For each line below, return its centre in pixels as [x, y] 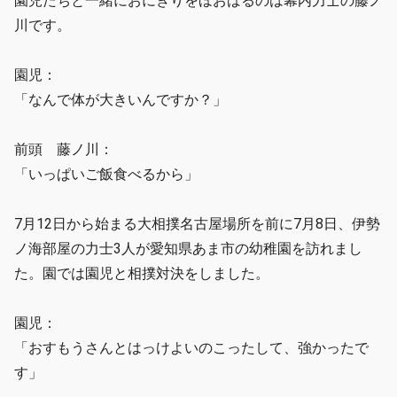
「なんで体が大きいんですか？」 [121, 100]
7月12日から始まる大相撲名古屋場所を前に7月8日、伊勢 [197, 224]
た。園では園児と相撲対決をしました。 [142, 274]
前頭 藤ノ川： [64, 150]
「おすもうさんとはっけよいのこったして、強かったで [191, 348]
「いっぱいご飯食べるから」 [106, 175]
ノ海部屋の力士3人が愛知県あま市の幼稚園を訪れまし [188, 249]
